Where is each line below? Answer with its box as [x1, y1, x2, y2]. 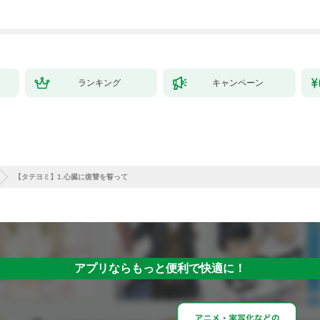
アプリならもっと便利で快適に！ [74, 261, 246, 274]
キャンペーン [211, 77, 264, 88]
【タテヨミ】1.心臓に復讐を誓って [14, 172, 128, 181]
